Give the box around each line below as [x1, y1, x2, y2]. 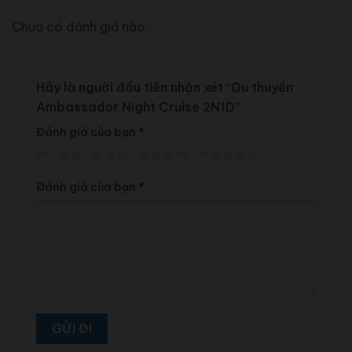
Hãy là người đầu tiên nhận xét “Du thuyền [36, 79, 293, 95]
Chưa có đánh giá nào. [12, 19, 148, 35]
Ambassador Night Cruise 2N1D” [36, 98, 244, 115]
